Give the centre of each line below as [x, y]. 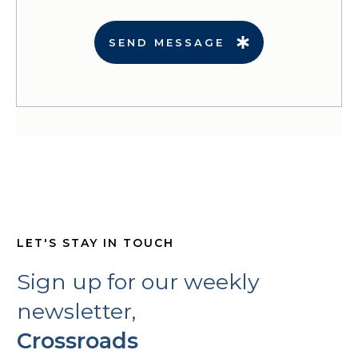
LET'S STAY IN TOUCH [95, 243]
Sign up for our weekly [138, 281]
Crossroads [78, 340]
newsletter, [79, 311]
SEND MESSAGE [167, 42]
